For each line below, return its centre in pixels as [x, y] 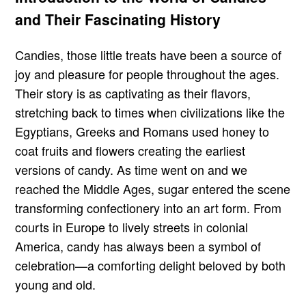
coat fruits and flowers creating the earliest [130, 151]
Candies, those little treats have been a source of [149, 55]
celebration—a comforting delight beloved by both [151, 265]
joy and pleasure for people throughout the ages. [148, 74]
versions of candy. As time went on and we [131, 170]
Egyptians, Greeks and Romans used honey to [142, 131]
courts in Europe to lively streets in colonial [132, 227]
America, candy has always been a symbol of [138, 246]
